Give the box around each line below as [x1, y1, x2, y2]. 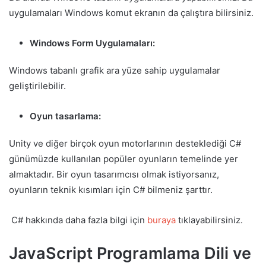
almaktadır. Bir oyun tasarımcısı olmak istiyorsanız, [9, 168, 219, 180]
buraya [147, 214, 176, 226]
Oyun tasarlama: [30, 110, 103, 122]
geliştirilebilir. [9, 80, 66, 91]
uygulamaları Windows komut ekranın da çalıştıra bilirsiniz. [9, 7, 254, 18]
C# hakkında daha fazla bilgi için [9, 214, 147, 226]
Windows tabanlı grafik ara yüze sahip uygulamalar [9, 64, 220, 76]
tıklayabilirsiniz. [176, 214, 243, 226]
